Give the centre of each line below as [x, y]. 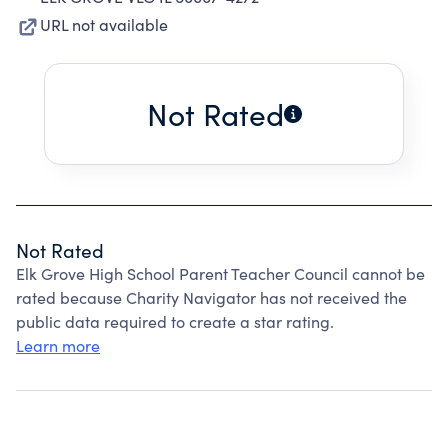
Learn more [58, 345]
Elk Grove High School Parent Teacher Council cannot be [220, 273]
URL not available [104, 24]
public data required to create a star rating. [175, 321]
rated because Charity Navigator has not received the [211, 297]
